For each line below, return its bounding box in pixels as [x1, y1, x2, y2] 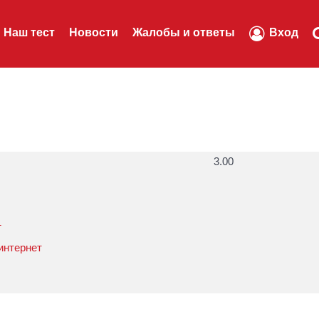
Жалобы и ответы [132, 26, 235, 38]
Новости [69, 26, 118, 38]
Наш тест [4, 26, 55, 38]
